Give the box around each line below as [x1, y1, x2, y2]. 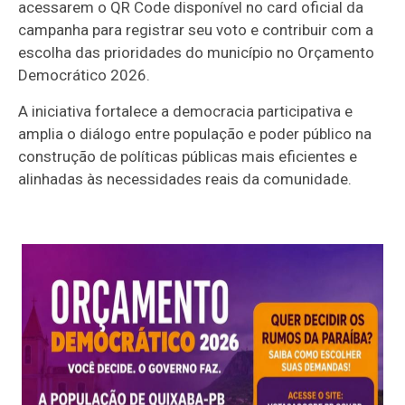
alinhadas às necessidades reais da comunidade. [18, 170, 353, 189]
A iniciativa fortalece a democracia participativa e [18, 102, 353, 121]
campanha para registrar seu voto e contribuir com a [18, 21, 374, 40]
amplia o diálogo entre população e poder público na [18, 125, 372, 144]
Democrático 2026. [18, 66, 151, 85]
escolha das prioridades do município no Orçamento [18, 43, 375, 62]
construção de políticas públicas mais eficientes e [18, 147, 358, 166]
